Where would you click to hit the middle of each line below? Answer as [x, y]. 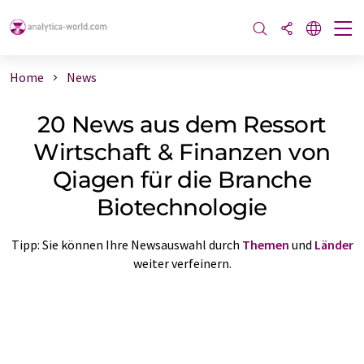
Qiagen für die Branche [182, 179]
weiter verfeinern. [182, 263]
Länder [334, 244]
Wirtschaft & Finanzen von [182, 152]
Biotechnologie [182, 207]
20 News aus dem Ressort [182, 124]
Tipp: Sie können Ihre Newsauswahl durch [126, 244]
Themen [265, 244]
